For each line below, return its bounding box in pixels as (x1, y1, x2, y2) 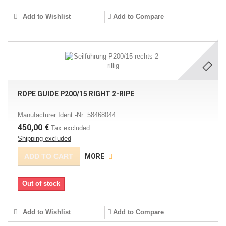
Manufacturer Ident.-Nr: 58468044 (18, 111, 116, 119)
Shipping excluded (18, 135, 71, 142)
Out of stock (22, 180, 60, 187)
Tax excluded (51, 124, 90, 132)
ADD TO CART (24, 152, 73, 160)
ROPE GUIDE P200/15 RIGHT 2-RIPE (18, 90, 134, 98)
